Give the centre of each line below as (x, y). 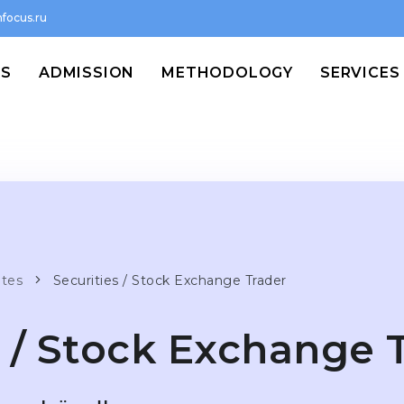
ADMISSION (87, 73)
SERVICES (360, 73)
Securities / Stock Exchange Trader (170, 280)
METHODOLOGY (227, 73)
